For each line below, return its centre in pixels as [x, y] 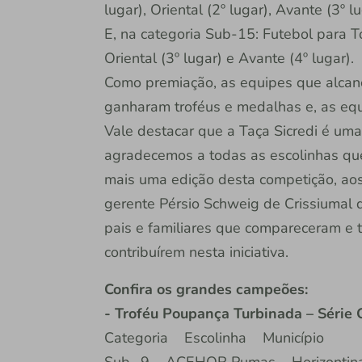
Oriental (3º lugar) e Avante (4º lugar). [229, 59]
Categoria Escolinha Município [214, 338]
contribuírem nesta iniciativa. [198, 253]
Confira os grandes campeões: [206, 290]
